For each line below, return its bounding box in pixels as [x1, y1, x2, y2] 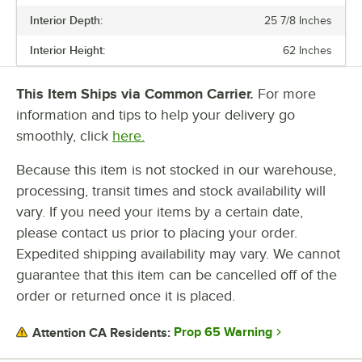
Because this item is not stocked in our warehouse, [16, 162, 336, 179]
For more [254, 86, 316, 103]
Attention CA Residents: [32, 325, 170, 340]
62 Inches [283, 44, 332, 57]
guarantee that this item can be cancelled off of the [16, 267, 337, 284]
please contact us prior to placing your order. [16, 225, 297, 242]
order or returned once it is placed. [16, 288, 235, 305]
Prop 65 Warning [174, 325, 272, 340]
